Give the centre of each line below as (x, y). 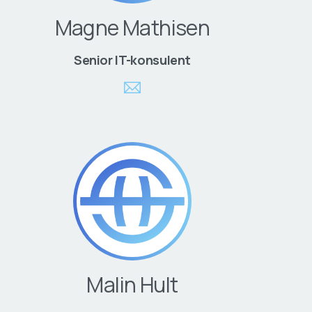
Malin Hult (132, 284)
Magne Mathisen (132, 28)
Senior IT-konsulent (132, 60)
